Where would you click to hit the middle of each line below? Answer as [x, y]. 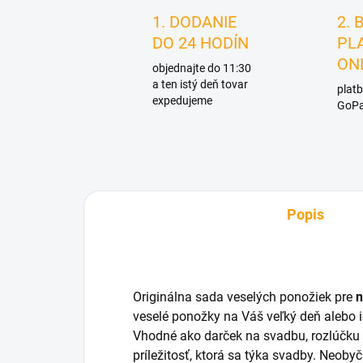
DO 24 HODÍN [201, 43]
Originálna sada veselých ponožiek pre [244, 297]
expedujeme [182, 101]
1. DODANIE [194, 22]
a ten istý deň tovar [200, 85]
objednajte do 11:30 [202, 68]
